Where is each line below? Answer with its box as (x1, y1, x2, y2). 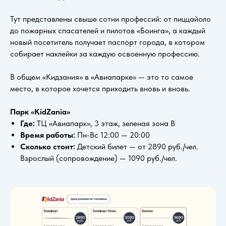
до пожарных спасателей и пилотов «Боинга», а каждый (10, 25, 205, 35)
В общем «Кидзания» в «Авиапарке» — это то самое (10, 72, 193, 82)
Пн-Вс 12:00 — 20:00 (77, 130, 150, 140)
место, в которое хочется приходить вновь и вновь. (10, 83, 190, 93)
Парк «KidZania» (10, 106, 70, 117)
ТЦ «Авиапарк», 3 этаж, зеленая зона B (35, 118, 175, 128)
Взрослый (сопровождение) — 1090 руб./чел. (20, 153, 177, 163)
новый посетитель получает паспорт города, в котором (10, 37, 205, 47)
